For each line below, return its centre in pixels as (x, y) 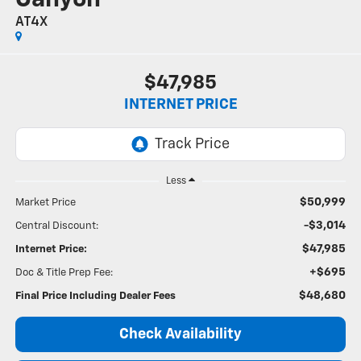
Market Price (45, 203)
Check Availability (180, 335)
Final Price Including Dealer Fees (95, 297)
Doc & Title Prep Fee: (64, 273)
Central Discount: (56, 226)
